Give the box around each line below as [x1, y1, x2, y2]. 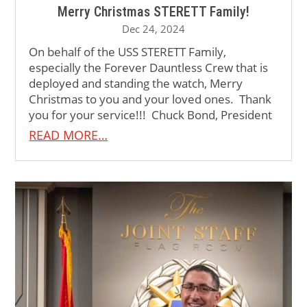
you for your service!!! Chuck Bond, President [29, 106, 273, 123]
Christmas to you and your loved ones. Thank [29, 90, 272, 107]
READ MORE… [29, 126, 108, 143]
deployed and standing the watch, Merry [29, 75, 243, 91]
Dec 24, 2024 [122, 21, 185, 36]
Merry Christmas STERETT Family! [58, 3, 249, 20]
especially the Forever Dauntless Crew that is [29, 59, 269, 75]
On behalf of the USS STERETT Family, [29, 43, 227, 60]
